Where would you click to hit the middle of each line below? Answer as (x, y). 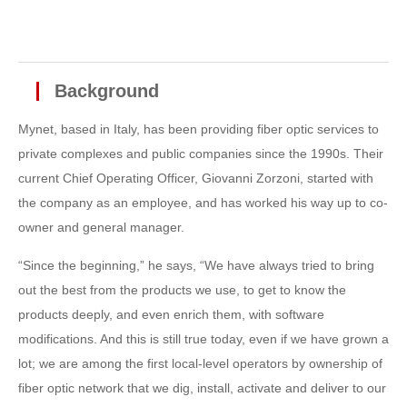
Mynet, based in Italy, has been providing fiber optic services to (199, 129)
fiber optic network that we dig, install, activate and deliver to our (202, 388)
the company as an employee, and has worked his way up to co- (203, 203)
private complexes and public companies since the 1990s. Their (201, 154)
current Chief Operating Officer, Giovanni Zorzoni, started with (196, 178)
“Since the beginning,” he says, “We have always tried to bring (196, 265)
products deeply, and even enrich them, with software (171, 314)
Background (107, 91)
